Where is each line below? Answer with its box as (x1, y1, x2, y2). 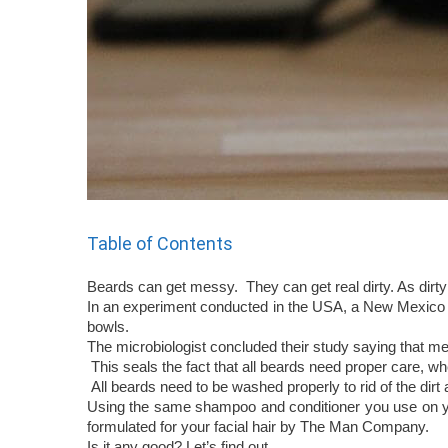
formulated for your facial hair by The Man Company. (87, 417, 429, 435)
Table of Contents (87, 232, 233, 254)
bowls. (87, 317, 133, 335)
